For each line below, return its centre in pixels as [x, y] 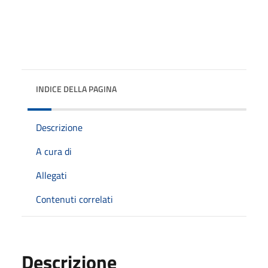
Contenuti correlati [74, 199]
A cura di [54, 151]
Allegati [51, 175]
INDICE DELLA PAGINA [76, 89]
